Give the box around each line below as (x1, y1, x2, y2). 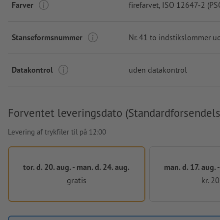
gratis (66, 174, 86, 185)
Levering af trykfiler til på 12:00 (8, 127, 106, 137)
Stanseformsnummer (12, 32, 82, 43)
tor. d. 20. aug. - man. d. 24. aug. (23, 162, 130, 172)
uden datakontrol (129, 65, 187, 75)
